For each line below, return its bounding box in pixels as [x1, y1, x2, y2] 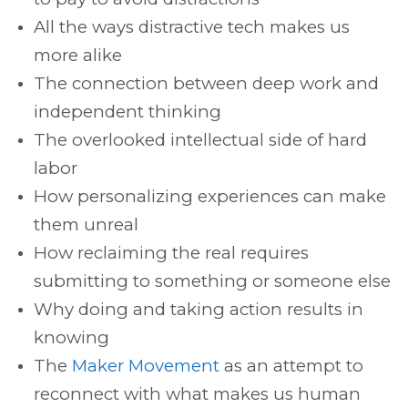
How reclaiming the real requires [34, 242, 310, 263]
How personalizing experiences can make [34, 186, 387, 207]
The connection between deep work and [34, 73, 380, 94]
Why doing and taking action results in [34, 299, 364, 320]
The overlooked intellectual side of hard [34, 129, 368, 150]
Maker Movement [72, 355, 220, 376]
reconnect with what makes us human [34, 383, 362, 404]
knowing [34, 327, 110, 348]
